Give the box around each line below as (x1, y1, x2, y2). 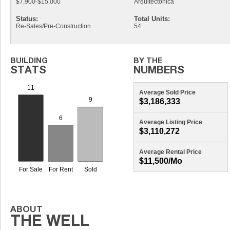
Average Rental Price (139, 148, 202, 156)
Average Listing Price (139, 119, 203, 126)
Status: (16, 15, 39, 23)
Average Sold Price (139, 89, 196, 96)
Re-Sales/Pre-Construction (16, 23, 91, 30)
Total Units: (133, 15, 170, 23)
